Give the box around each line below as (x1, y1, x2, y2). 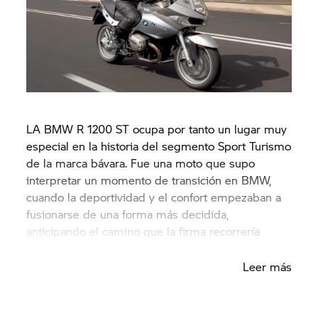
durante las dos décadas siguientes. (26, 239, 213, 256)
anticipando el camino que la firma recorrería (26, 222, 261, 239)
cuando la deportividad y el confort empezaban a (26, 188, 282, 205)
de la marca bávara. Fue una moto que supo (26, 154, 256, 171)
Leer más (242, 258, 292, 275)
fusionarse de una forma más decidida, (26, 205, 229, 222)
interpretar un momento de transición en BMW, (26, 171, 272, 188)
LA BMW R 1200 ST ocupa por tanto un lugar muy (26, 120, 287, 137)
